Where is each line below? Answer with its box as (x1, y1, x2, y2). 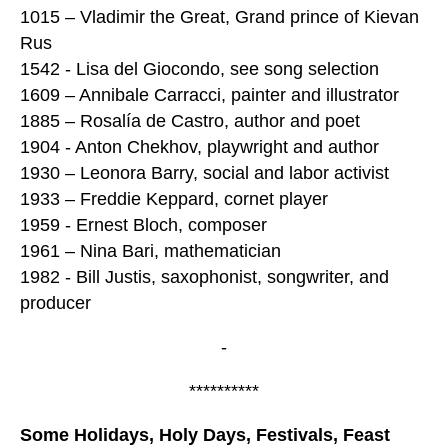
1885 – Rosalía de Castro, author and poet (20, 111, 360, 132)
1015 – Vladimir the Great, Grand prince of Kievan (20, 7, 419, 28)
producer (20, 293, 91, 314)
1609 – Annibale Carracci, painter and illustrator (20, 85, 399, 106)
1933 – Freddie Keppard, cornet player (20, 189, 328, 210)
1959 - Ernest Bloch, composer (20, 215, 267, 236)
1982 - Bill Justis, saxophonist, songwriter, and (20, 267, 389, 288)
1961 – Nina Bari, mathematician (20, 241, 281, 262)
